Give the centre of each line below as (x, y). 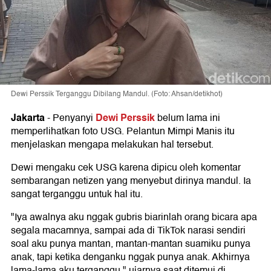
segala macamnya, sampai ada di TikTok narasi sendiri (128, 230)
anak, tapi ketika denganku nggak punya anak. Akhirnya (130, 257)
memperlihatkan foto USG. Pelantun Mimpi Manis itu (123, 131)
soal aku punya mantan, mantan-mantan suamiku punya (131, 244)
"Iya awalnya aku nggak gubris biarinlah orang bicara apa (134, 217)
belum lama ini (188, 118)
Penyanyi (74, 118)
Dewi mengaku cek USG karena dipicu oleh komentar (126, 168)
